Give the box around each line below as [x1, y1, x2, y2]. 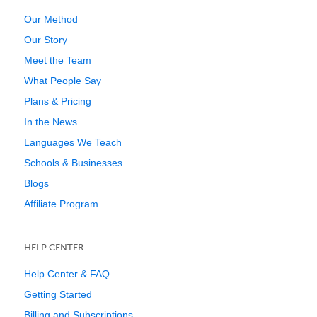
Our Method [24, 13, 78, 25]
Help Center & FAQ [24, 268, 110, 279]
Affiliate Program [24, 198, 98, 209]
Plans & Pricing [24, 96, 91, 107]
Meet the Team [24, 54, 91, 66]
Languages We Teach [24, 137, 122, 148]
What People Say [24, 75, 101, 86]
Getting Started [24, 289, 92, 300]
